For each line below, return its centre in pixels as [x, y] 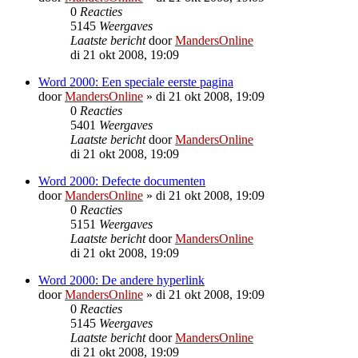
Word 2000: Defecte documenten [122, 181]
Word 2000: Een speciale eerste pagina [136, 82]
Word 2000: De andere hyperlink [121, 280]
